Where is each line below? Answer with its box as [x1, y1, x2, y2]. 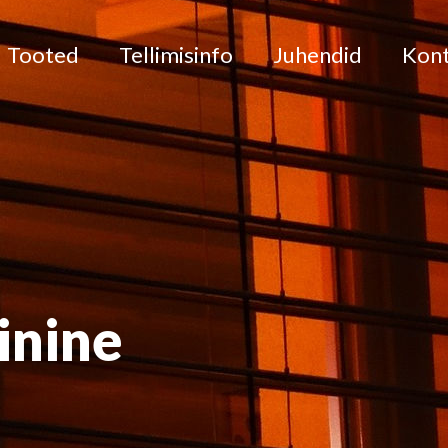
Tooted [7, 41, 79, 68]
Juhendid [273, 41, 362, 68]
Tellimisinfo [119, 41, 233, 68]
